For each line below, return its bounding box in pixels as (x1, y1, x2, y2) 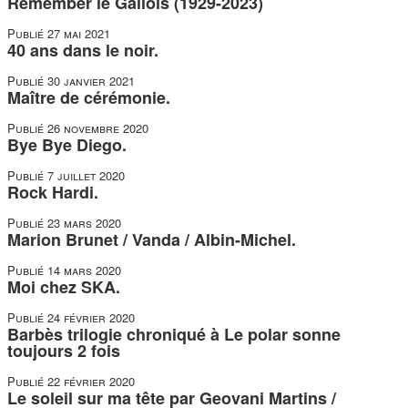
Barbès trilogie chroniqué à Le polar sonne (7, 322, 341, 346)
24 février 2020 (47, 309, 135, 326)
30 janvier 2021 (47, 72, 135, 89)
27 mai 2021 (47, 25, 110, 42)
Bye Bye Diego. (7, 133, 127, 157)
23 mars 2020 (47, 214, 121, 231)
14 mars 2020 (47, 261, 121, 279)
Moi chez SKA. (7, 275, 120, 299)
